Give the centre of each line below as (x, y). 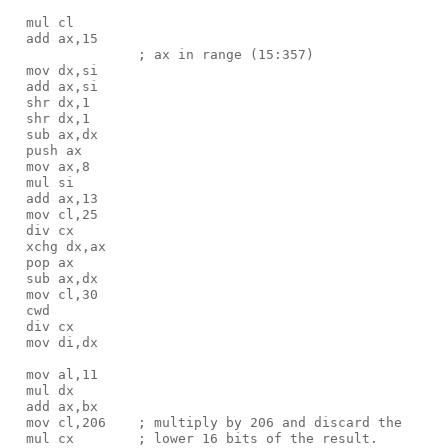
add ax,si (54, 86)
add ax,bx (54, 406)
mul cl (42, 22)
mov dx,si (54, 70)
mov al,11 (54, 374)
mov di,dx (54, 342)
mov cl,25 (54, 214)
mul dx (42, 390)
